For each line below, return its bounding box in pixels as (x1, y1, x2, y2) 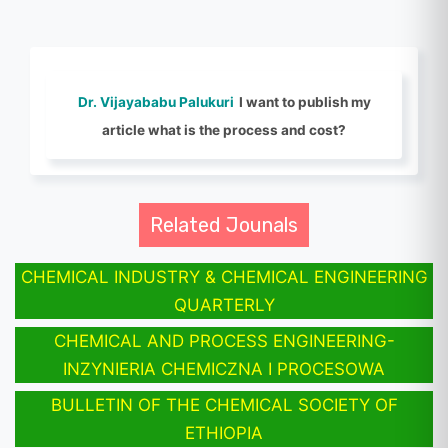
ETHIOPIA (185, 422, 263, 443)
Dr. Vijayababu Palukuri (77, 93, 234, 110)
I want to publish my (238, 93, 371, 110)
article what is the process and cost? (102, 121, 346, 138)
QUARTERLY (173, 294, 275, 315)
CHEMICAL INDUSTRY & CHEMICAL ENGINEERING (20, 266, 428, 287)
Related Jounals (150, 212, 298, 237)
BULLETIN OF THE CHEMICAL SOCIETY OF (50, 394, 398, 415)
